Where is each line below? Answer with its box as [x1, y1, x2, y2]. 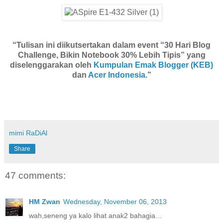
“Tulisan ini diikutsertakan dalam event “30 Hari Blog [12, 41, 211, 50]
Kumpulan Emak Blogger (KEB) [94, 61, 213, 70]
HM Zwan [29, 197, 60, 206]
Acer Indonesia [88, 71, 145, 80]
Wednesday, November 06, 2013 [63, 197, 167, 206]
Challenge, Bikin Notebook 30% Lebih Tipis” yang [17, 51, 206, 60]
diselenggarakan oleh [10, 61, 94, 70]
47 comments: [5, 170, 66, 181]
